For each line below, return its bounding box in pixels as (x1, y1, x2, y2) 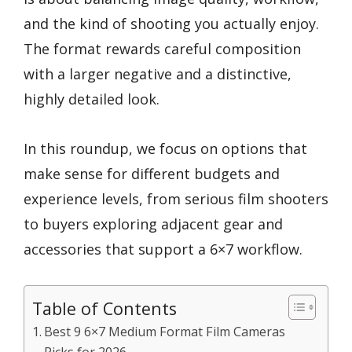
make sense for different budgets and (24, 163, 280, 183)
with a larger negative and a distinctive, (24, 64, 291, 83)
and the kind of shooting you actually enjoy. (24, 14, 319, 33)
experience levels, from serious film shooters (24, 189, 328, 208)
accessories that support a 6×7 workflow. (24, 239, 302, 258)
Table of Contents (32, 296, 177, 320)
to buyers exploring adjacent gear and (24, 214, 283, 233)
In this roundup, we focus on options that (24, 138, 307, 158)
